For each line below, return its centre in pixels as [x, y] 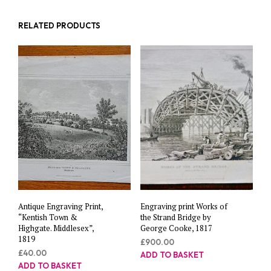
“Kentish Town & [48, 217]
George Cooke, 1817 [176, 228]
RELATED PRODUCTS [59, 26]
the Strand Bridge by [175, 217]
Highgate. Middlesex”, [56, 228]
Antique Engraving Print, [60, 206]
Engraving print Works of [184, 206]
